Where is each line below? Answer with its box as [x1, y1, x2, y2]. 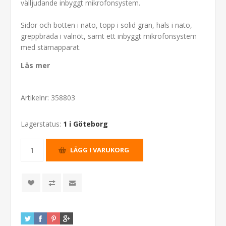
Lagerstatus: [21, 119, 61, 129]
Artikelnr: [21, 92, 49, 102]
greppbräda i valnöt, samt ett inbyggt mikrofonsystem [21, 31, 197, 41]
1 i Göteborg [63, 119, 108, 129]
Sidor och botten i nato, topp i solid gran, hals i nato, [21, 20, 192, 30]
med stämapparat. [21, 42, 81, 52]
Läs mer [21, 60, 50, 70]
